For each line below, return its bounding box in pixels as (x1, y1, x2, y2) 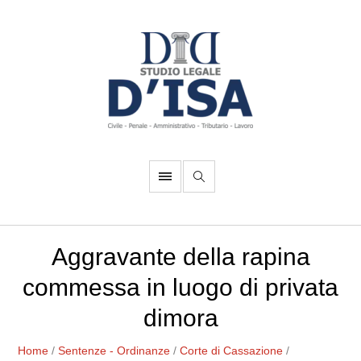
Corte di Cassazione (180, 344, 284, 357)
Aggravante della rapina (51, 243, 310, 270)
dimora (143, 305, 218, 331)
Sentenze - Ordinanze (58, 344, 171, 357)
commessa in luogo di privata (23, 274, 338, 301)
